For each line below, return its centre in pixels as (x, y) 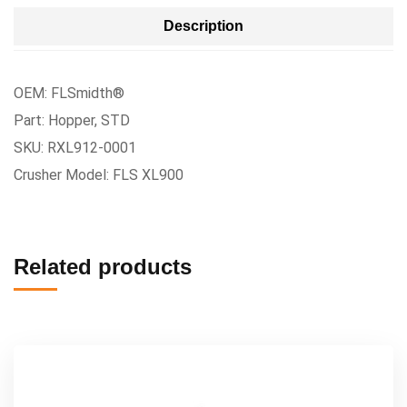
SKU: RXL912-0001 (75, 148)
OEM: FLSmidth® (69, 93)
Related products (103, 267)
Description (203, 26)
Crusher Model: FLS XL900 (99, 175)
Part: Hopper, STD (72, 120)
